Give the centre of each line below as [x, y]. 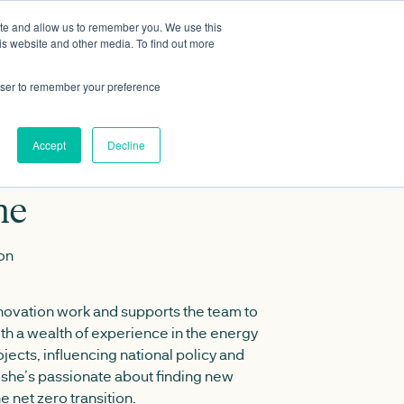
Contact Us [321, 32]
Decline [126, 145]
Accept [49, 145]
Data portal [188, 32]
